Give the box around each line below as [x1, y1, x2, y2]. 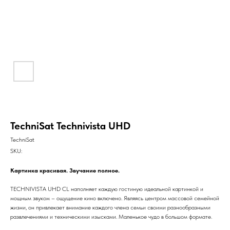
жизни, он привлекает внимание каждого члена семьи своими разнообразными [10, 203, 210, 211]
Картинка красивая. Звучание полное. [10, 166, 120, 174]
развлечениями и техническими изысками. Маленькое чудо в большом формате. [10, 213, 212, 220]
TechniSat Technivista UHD [10, 119, 130, 132]
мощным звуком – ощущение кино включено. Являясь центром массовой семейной [10, 194, 219, 202]
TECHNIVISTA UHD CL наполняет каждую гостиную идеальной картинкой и [10, 185, 203, 193]
